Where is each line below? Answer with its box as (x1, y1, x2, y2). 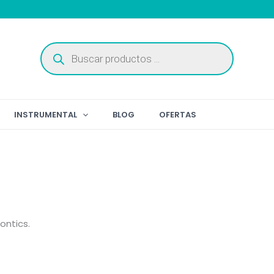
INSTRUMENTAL (14, 108, 78, 120)
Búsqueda (40, 40, 86, 53)
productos (40, 58, 87, 72)
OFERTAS (159, 108, 197, 120)
